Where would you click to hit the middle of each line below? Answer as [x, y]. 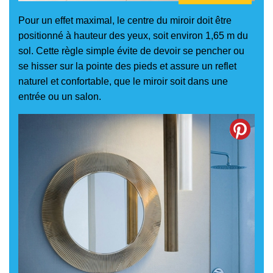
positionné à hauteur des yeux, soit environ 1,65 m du [133, 35]
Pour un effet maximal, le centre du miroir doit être [125, 20]
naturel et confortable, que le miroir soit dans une [123, 81]
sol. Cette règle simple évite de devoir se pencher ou [131, 51]
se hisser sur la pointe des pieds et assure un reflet [127, 66]
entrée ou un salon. [60, 96]
